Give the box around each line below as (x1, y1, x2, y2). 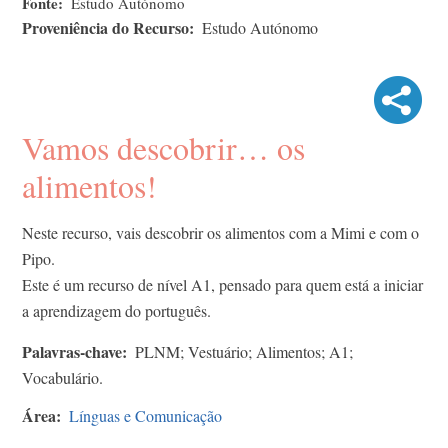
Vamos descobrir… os (22, 125, 305, 169)
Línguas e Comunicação (69, 404, 222, 426)
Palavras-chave (22, 339, 122, 363)
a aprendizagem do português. (22, 299, 211, 321)
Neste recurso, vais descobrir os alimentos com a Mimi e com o (22, 221, 419, 243)
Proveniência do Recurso (22, 15, 189, 39)
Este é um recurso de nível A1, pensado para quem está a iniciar (22, 273, 423, 295)
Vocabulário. (22, 366, 103, 388)
